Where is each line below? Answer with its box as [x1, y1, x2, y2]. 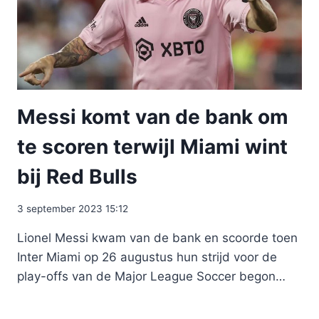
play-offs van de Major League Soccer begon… [17, 269, 286, 284]
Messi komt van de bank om [17, 105, 288, 130]
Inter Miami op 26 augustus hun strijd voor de [17, 250, 277, 265]
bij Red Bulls [17, 164, 137, 189]
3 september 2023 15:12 [17, 203, 128, 215]
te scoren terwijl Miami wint [17, 135, 288, 159]
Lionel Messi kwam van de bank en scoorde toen [17, 231, 298, 246]
